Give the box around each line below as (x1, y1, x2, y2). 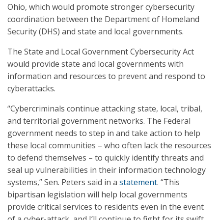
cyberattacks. (7, 83, 55, 94)
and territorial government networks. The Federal (7, 115, 191, 126)
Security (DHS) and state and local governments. (7, 26, 184, 37)
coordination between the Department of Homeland (7, 14, 199, 25)
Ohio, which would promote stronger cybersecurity (7, 1, 194, 12)
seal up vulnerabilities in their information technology (7, 165, 206, 175)
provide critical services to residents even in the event (7, 201, 204, 212)
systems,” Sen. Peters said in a (7, 177, 119, 188)
